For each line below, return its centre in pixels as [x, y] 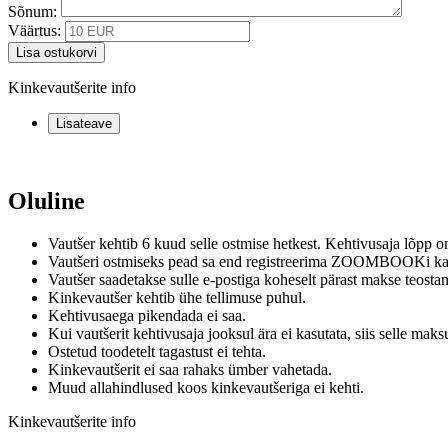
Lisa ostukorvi [56, 52]
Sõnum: [32, 11]
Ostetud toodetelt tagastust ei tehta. [157, 351]
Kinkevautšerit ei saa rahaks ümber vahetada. [190, 369]
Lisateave [84, 123]
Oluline [46, 200]
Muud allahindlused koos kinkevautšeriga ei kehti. [206, 387]
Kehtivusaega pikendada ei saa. [147, 315]
